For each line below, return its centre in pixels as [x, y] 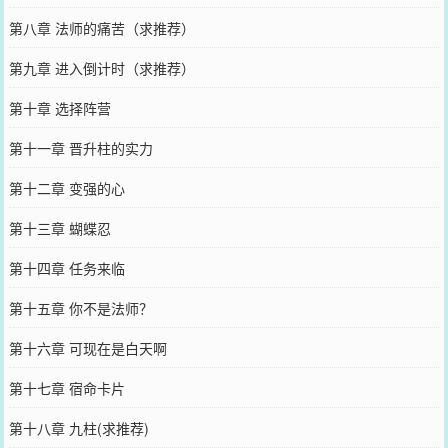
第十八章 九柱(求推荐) [78, 427]
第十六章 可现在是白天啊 [87, 347]
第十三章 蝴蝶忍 [59, 227]
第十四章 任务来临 [66, 267]
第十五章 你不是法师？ [80, 307]
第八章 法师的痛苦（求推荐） [101, 27]
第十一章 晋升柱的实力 [80, 147]
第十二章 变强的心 [66, 187]
